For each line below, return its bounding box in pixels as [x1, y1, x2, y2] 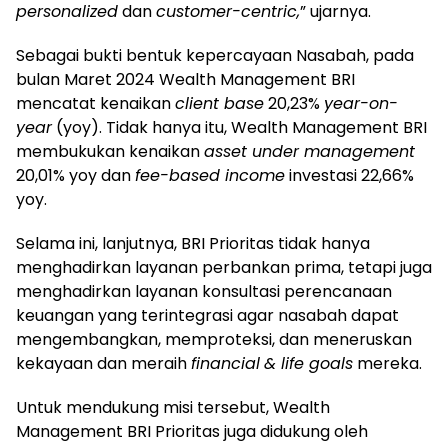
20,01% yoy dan [16, 163, 135, 187]
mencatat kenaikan [16, 91, 175, 115]
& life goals [264, 351, 353, 375]
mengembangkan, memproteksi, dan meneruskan [16, 327, 412, 351]
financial [191, 351, 260, 375]
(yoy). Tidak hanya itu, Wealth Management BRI [52, 115, 427, 139]
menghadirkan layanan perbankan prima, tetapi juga [16, 255, 432, 279]
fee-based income [135, 163, 285, 187]
